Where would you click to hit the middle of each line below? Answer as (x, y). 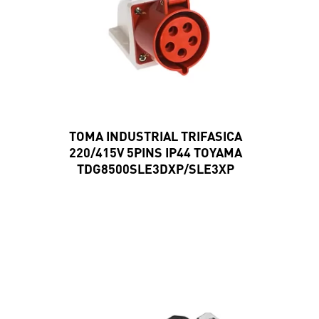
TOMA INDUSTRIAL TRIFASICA (156, 136)
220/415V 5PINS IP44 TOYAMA (156, 152)
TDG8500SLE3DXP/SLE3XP (156, 168)
